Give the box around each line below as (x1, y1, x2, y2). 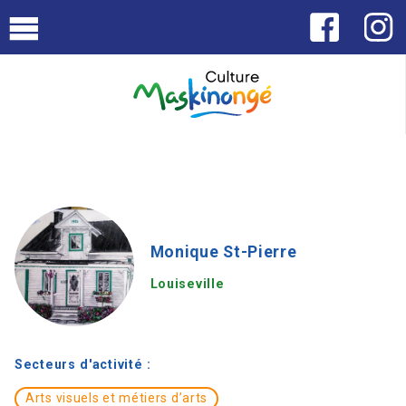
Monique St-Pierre (150, 242, 297, 261)
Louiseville (150, 276, 225, 292)
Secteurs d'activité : (14, 357, 151, 372)
